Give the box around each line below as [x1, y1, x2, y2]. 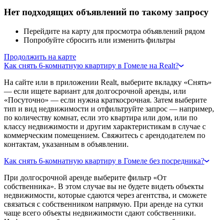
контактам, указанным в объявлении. [4, 139, 129, 148]
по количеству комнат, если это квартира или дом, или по [4, 113, 197, 122]
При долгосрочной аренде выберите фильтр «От [4, 173, 166, 182]
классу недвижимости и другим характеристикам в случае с [4, 122, 206, 131]
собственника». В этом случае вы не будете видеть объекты [4, 182, 204, 191]
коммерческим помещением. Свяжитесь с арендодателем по [4, 131, 205, 139]
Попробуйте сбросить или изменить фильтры [24, 35, 175, 44]
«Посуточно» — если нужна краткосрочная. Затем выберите [4, 95, 207, 104]
